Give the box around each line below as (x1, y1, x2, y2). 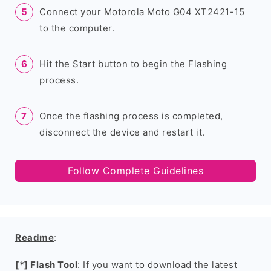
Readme (15, 232, 54, 243)
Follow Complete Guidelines (68, 165, 203, 177)
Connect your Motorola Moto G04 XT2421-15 (39, 6, 244, 18)
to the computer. (39, 22, 114, 34)
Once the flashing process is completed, (39, 110, 223, 122)
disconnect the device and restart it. (39, 126, 205, 138)
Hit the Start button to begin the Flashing (39, 58, 227, 70)
